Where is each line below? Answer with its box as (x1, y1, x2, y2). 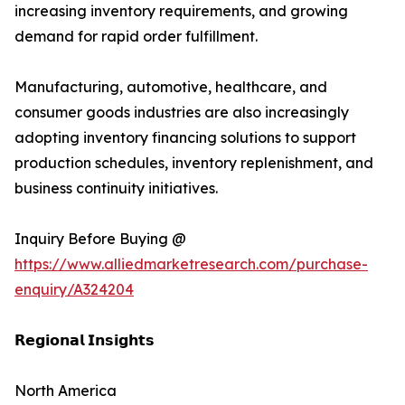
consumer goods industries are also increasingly (14, 103, 349, 122)
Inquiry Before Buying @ (14, 230, 186, 249)
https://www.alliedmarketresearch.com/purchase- (14, 255, 368, 274)
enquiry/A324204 (14, 280, 134, 299)
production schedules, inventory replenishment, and (14, 154, 373, 173)
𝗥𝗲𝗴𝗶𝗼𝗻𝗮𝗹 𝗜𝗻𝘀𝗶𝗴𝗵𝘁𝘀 (14, 331, 155, 350)
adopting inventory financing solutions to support (14, 128, 356, 147)
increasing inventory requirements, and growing (14, 2, 348, 21)
